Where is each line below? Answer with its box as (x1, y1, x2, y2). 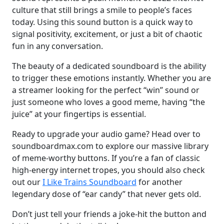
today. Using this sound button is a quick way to (12, 16, 193, 28)
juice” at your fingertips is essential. (12, 108, 146, 120)
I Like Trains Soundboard (42, 176, 136, 188)
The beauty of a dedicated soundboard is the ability (12, 60, 206, 72)
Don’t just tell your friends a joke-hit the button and (12, 208, 206, 220)
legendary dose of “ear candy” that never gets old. (12, 188, 201, 200)
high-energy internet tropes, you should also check (12, 164, 205, 176)
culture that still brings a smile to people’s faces (12, 4, 192, 16)
